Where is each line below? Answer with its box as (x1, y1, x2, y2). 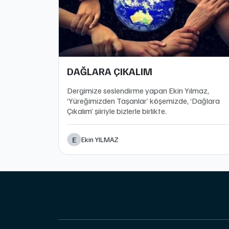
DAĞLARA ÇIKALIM (67, 64, 152, 78)
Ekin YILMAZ (81, 134, 119, 144)
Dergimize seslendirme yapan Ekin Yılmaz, (67, 85, 209, 96)
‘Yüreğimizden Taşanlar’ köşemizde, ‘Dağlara (67, 95, 220, 106)
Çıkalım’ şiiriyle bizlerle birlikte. (67, 105, 167, 116)
